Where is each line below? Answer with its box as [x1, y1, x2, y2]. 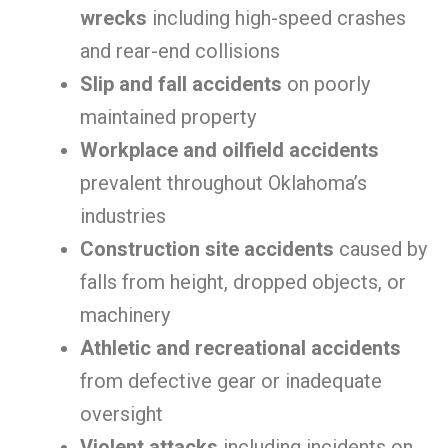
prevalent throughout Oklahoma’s [80, 171, 367, 195]
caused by [334, 237, 427, 261]
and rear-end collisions [80, 39, 280, 63]
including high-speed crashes [147, 6, 406, 30]
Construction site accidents [80, 237, 334, 261]
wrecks [80, 6, 147, 30]
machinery [80, 303, 170, 327]
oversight [80, 402, 163, 426]
